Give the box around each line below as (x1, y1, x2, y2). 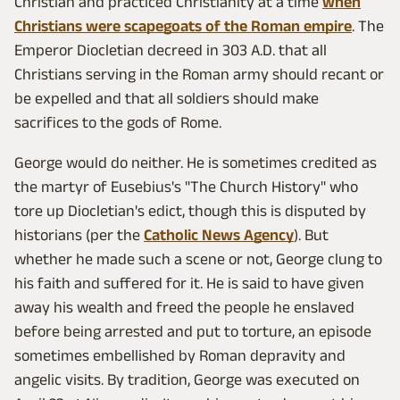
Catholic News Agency (144, 225, 294, 244)
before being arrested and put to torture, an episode (14, 321, 371, 340)
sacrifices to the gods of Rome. (14, 112, 221, 131)
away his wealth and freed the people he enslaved (14, 297, 354, 316)
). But (294, 225, 329, 244)
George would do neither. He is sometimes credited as (14, 153, 377, 171)
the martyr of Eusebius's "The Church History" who (14, 177, 358, 196)
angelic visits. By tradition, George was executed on (14, 370, 360, 388)
